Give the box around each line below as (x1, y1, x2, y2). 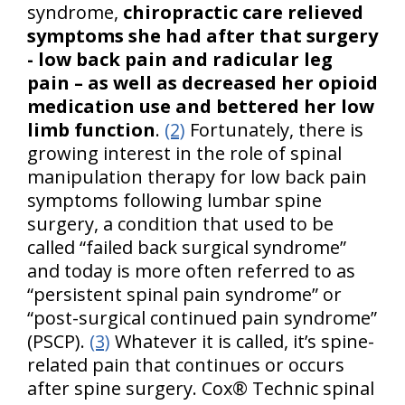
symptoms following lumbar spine (27, 188, 322, 213)
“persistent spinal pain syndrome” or (27, 282, 342, 307)
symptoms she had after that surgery (27, 24, 378, 49)
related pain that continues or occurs (27, 353, 344, 378)
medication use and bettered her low (27, 94, 374, 119)
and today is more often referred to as (27, 259, 355, 284)
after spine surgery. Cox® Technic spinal (27, 376, 374, 401)
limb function (27, 118, 155, 143)
